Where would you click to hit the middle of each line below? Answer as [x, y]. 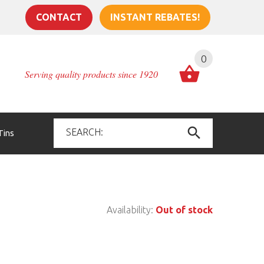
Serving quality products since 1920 [91, 74]
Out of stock [184, 210]
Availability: [131, 210]
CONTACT [59, 17]
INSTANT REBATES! [155, 17]
